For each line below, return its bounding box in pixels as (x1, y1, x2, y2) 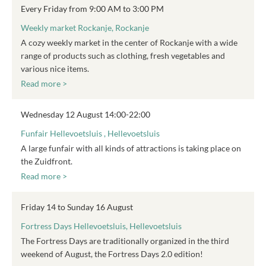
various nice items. (21, 64, 89, 74)
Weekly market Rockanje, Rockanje (21, 23, 149, 33)
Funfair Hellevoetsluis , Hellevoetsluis (21, 128, 160, 138)
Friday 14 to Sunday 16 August (21, 202, 133, 212)
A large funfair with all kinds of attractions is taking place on (21, 143, 241, 153)
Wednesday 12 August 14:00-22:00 (21, 109, 150, 119)
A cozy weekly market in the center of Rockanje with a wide (21, 37, 237, 47)
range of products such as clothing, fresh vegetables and (21, 50, 225, 61)
